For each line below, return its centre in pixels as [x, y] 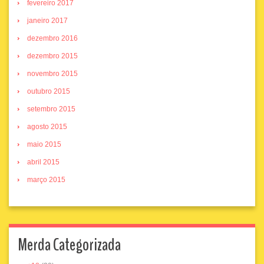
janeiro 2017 [47, 21]
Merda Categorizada [69, 245]
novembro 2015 [52, 74]
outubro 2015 [49, 92]
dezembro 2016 [52, 39]
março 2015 [46, 180]
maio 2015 [44, 145]
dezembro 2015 [52, 56]
